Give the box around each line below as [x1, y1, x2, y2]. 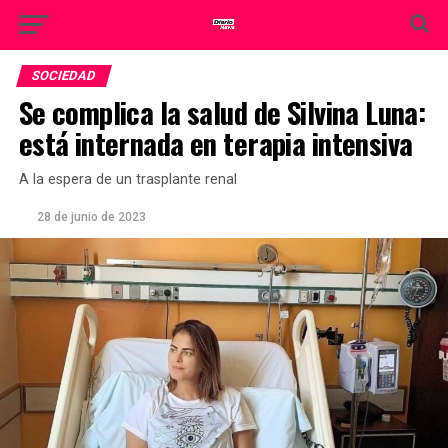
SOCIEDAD [29, 68, 98, 83]
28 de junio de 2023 [36, 210, 146, 224]
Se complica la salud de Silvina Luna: [18, 91, 426, 133]
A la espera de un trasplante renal [18, 171, 237, 188]
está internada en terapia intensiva [18, 122, 413, 164]
